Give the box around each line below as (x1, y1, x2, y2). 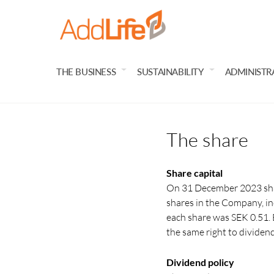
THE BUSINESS (56, 66, 116, 77)
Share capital (166, 166, 223, 179)
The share (166, 128, 249, 152)
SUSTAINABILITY (137, 66, 204, 77)
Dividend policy (166, 256, 234, 268)
